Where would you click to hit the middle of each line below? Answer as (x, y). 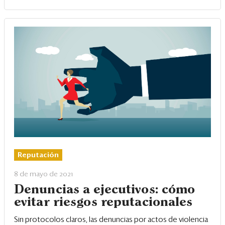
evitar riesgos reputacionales (103, 203)
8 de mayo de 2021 (43, 175)
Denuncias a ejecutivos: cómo (105, 190)
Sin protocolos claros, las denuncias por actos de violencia (111, 220)
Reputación (38, 155)
